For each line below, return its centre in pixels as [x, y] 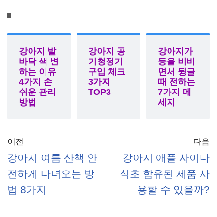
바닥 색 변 [39, 62]
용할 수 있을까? [173, 190]
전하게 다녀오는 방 [51, 174]
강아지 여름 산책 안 [52, 158]
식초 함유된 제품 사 [165, 174]
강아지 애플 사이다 [166, 158]
